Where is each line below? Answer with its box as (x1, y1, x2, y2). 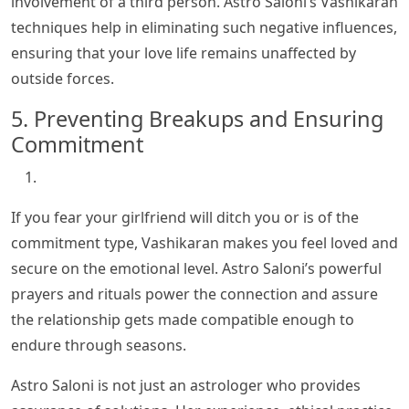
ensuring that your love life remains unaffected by (11, 43, 356, 64)
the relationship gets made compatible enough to (11, 309, 354, 330)
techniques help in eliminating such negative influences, (11, 17, 397, 38)
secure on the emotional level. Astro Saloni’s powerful (11, 258, 382, 279)
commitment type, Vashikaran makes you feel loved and (11, 233, 398, 254)
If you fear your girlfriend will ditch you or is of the (11, 207, 359, 228)
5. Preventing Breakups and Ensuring (11, 104, 383, 134)
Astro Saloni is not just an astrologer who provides (11, 375, 361, 396)
